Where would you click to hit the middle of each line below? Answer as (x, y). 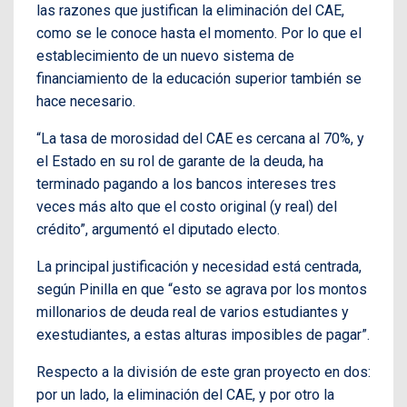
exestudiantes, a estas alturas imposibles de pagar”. (203, 335)
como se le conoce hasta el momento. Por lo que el (199, 34)
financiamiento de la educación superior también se (199, 79)
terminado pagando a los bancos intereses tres (186, 184)
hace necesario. (86, 102)
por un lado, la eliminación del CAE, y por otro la (185, 395)
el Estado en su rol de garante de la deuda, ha (180, 162)
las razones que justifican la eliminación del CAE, (190, 11)
